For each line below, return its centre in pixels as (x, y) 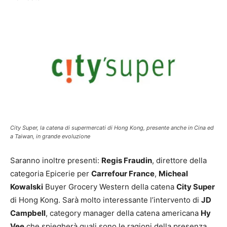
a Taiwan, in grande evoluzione (50, 136)
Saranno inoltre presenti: (56, 160)
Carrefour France (123, 173)
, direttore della (179, 160)
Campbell (28, 213)
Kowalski (27, 186)
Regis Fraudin (127, 160)
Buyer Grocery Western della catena (110, 186)
